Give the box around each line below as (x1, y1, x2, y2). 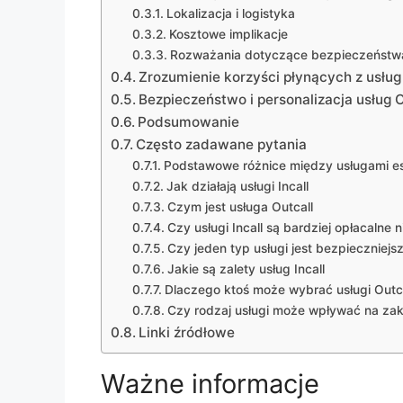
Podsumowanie (138, 112, 240, 130)
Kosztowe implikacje (168, 26, 288, 41)
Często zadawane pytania (136, 135, 308, 153)
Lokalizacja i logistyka (166, 5, 295, 21)
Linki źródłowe (139, 323, 236, 341)
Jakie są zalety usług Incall (166, 261, 325, 276)
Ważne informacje (101, 368, 319, 400)
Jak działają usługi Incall (166, 178, 309, 193)
